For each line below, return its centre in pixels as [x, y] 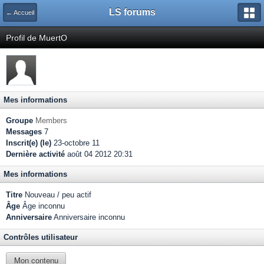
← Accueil [20, 12]
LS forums [132, 12]
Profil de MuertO [37, 38]
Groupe [19, 121]
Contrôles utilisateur [41, 237]
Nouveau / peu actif [57, 195]
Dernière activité [35, 154]
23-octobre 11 [75, 143]
